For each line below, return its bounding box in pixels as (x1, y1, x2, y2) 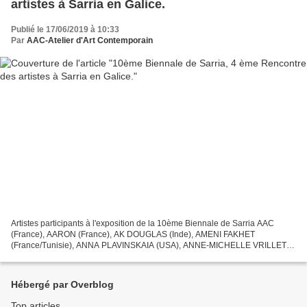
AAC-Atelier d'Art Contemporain (27, 35, 153, 45)
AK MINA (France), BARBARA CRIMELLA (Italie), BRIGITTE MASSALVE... (11, 251, 284, 262)
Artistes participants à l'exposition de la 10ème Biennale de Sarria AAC (11, 219, 274, 229)
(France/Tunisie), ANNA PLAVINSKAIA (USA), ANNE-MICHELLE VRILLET (11, 241, 286, 251)
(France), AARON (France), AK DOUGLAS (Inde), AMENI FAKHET (11, 230, 255, 240)
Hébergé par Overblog (11, 279, 114, 291)
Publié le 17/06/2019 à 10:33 (11, 24, 119, 34)
